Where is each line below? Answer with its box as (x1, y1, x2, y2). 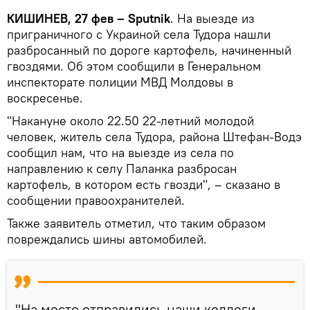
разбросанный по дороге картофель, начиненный (7, 42, 291, 58)
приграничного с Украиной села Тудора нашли (7, 26, 271, 42)
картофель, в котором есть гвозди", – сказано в (7, 176, 280, 192)
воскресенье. (7, 89, 83, 106)
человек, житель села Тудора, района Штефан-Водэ (7, 128, 302, 145)
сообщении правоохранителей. (7, 192, 185, 208)
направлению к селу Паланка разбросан (7, 160, 237, 176)
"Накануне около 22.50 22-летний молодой (7, 112, 254, 129)
